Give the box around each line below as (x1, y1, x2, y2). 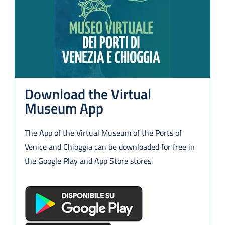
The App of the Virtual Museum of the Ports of (24, 126, 182, 139)
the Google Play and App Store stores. (24, 154, 153, 167)
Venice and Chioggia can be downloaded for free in (24, 140, 195, 153)
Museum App (24, 97, 103, 119)
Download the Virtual (24, 83, 151, 105)
